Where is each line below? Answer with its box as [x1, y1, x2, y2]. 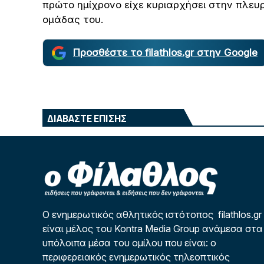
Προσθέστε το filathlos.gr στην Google [73, 47, 258, 59]
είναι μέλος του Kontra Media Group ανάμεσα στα [42, 223, 263, 235]
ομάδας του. [42, 14, 103, 26]
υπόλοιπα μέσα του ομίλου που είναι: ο [42, 237, 216, 249]
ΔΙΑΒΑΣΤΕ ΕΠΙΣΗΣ [47, 112, 127, 126]
